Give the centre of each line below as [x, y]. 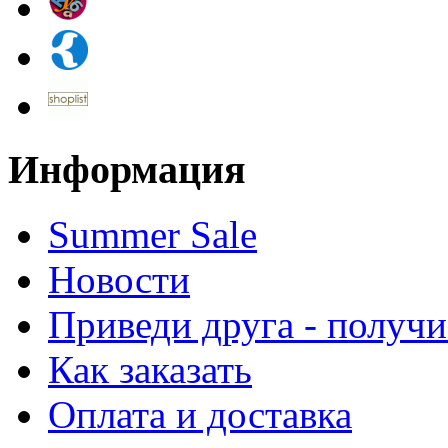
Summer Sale [152, 234]
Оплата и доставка [200, 414]
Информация [127, 170]
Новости [119, 279]
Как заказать [150, 369]
